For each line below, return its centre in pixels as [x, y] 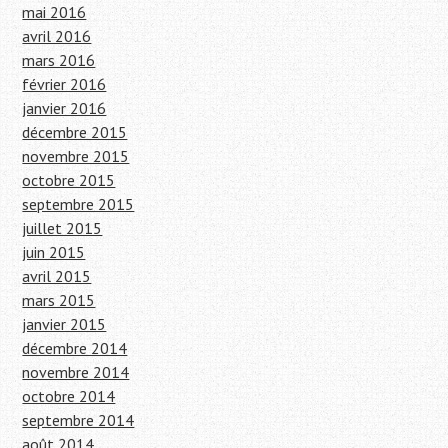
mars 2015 [59, 300]
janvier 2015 [64, 324]
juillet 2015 [62, 228]
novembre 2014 [76, 372]
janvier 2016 [64, 108]
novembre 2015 [76, 156]
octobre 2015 [69, 180]
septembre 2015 [78, 204]
